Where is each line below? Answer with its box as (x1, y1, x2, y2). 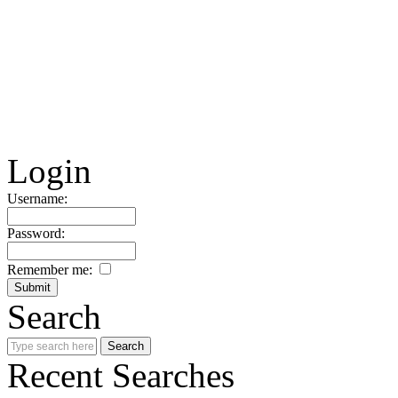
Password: (7, 226, 65, 241)
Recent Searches (7, 356, 235, 394)
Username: (7, 191, 68, 206)
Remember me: (7, 262, 96, 277)
